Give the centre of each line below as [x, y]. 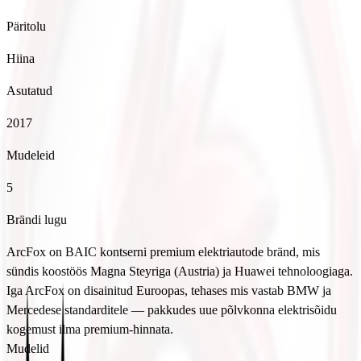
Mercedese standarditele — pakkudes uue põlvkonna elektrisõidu [172, 309]
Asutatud [29, 90]
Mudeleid [31, 155]
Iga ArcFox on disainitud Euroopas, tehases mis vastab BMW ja [169, 290]
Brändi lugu [37, 219]
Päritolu [26, 26]
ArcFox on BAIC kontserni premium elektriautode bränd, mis [163, 251]
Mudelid [28, 348]
